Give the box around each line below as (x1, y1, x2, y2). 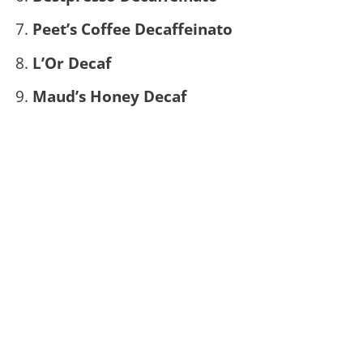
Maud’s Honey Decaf (32, 85, 186, 108)
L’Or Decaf (32, 51, 111, 74)
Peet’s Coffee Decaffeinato (32, 18, 233, 41)
